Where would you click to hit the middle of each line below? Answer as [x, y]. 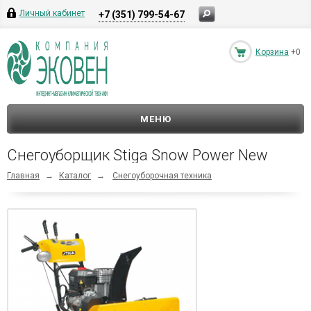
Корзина [272, 52]
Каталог [75, 176]
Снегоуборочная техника [162, 176]
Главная [23, 176]
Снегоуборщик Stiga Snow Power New [137, 155]
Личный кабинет [52, 13]
